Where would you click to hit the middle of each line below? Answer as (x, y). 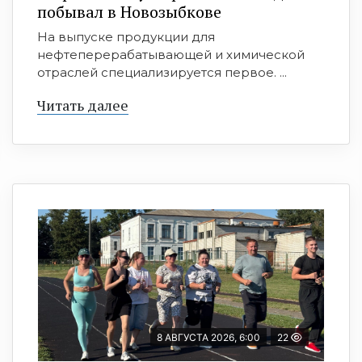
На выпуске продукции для (126, 36)
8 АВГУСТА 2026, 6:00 (208, 337)
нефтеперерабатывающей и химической (171, 54)
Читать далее (83, 105)
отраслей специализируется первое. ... (162, 72)
